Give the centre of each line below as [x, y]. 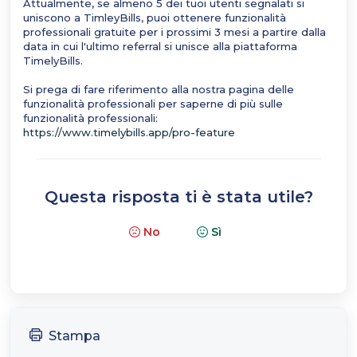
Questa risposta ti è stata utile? [178, 197]
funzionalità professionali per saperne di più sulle [153, 104]
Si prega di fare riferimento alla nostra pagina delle [159, 89]
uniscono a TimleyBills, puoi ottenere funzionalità [155, 18]
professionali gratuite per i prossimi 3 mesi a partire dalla [175, 32]
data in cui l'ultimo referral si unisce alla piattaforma [160, 46]
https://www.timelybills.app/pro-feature [129, 132]
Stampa [75, 336]
